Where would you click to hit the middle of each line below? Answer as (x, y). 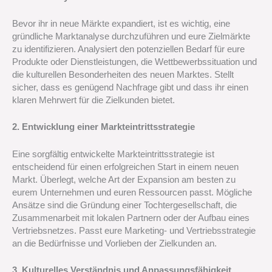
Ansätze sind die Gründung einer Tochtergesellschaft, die (124, 205)
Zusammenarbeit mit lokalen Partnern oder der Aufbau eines (131, 218)
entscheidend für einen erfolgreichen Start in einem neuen (125, 167)
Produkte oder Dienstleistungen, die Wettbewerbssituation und (134, 62)
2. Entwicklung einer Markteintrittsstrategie (104, 127)
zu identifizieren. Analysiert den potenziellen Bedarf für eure (128, 49)
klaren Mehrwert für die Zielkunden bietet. (93, 100)
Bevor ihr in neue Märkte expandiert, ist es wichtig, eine (121, 23)
